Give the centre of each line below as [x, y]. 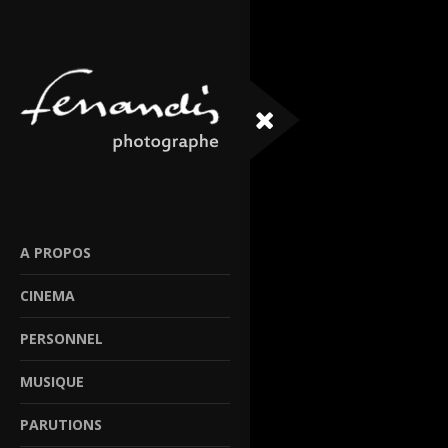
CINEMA [47, 295]
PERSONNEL [61, 338]
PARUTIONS [61, 424]
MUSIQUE [52, 381]
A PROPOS [55, 252]
